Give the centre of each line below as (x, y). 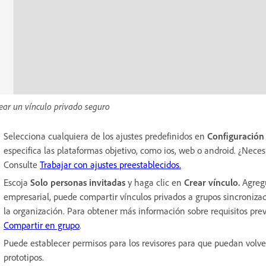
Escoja (17, 182)
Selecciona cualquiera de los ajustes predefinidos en (105, 136)
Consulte (22, 164)
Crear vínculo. (213, 182)
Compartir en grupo (42, 225)
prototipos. (25, 257)
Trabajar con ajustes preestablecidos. (110, 164)
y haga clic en (156, 182)
